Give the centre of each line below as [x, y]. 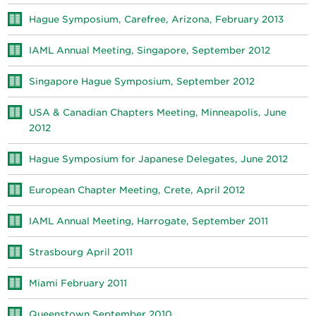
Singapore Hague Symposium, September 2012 [142, 82]
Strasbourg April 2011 [81, 253]
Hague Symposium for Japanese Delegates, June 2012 [159, 159]
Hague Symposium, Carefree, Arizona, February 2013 [157, 20]
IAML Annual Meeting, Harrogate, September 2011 [149, 221]
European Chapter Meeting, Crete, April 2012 [137, 190]
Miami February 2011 [78, 284]
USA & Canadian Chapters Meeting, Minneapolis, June [158, 113]
